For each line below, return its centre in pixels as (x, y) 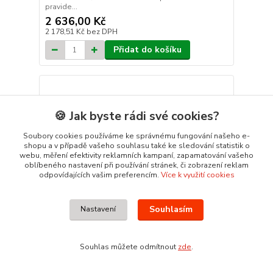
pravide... (61, 7)
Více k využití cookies (197, 175)
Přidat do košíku (147, 50)
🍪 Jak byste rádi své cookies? (136, 116)
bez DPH (102, 32)
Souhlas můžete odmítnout (129, 247)
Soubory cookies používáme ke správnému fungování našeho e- (136, 136)
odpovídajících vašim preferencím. (100, 175)
